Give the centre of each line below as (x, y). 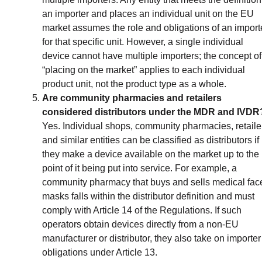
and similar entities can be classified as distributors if (151, 140)
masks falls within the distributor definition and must (148, 196)
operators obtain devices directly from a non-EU (140, 224)
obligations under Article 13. (100, 252)
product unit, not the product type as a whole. (134, 84)
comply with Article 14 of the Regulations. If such (142, 210)
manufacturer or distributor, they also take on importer (151, 238)
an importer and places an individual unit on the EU (148, 13)
